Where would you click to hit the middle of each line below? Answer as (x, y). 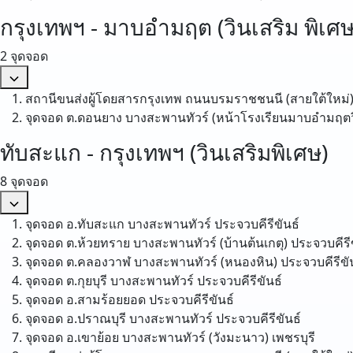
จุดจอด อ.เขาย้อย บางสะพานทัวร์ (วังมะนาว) (147, 337)
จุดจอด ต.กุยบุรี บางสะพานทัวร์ (110, 281)
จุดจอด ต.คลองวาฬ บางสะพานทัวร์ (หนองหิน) (151, 262)
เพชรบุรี (294, 337)
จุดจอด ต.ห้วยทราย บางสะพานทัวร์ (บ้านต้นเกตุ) (156, 243)
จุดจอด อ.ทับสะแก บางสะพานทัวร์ (120, 224)
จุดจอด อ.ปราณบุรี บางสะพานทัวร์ (119, 318)
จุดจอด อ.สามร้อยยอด (85, 299)
